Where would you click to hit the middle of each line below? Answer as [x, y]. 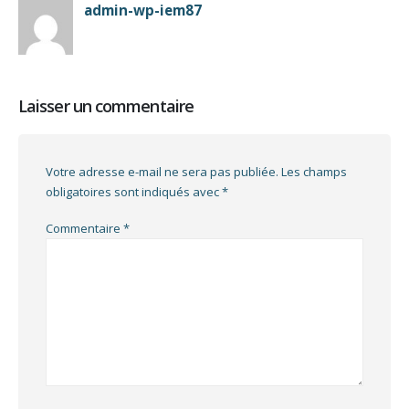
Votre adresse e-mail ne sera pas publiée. [162, 171]
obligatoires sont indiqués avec [134, 191]
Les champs [314, 171]
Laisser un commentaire [106, 105]
